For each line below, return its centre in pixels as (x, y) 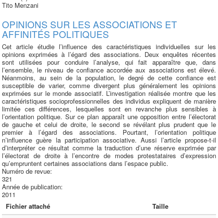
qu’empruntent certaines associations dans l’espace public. (85, 163)
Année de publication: (33, 187)
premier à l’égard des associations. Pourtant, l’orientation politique (109, 132)
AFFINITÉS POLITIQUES (55, 34)
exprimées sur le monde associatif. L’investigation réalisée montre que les (109, 93)
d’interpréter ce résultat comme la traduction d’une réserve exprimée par (109, 148)
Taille (160, 206)
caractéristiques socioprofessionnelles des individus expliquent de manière (109, 101)
